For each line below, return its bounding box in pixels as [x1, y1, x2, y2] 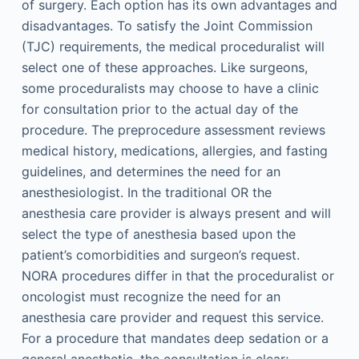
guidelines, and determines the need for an [21, 163, 280, 179]
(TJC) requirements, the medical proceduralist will [21, 38, 325, 54]
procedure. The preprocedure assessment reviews [21, 122, 325, 138]
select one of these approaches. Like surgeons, [21, 59, 308, 75]
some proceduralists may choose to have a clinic [21, 80, 319, 96]
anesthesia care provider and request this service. [21, 309, 324, 325]
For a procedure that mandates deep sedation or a [21, 330, 329, 346]
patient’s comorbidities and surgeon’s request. [21, 247, 300, 263]
